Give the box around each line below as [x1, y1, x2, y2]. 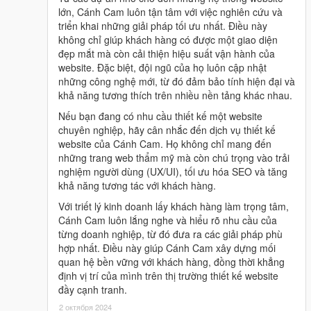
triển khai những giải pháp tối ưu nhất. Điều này [58, 18, 267, 33]
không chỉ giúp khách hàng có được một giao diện [58, 32, 278, 47]
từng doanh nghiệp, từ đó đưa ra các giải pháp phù [58, 226, 283, 241]
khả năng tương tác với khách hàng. [58, 178, 216, 192]
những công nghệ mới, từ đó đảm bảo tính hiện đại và [58, 74, 295, 88]
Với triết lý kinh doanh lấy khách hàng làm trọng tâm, [58, 199, 289, 213]
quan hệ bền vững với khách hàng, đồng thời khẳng [58, 254, 285, 269]
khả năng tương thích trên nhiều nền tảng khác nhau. [58, 87, 292, 102]
